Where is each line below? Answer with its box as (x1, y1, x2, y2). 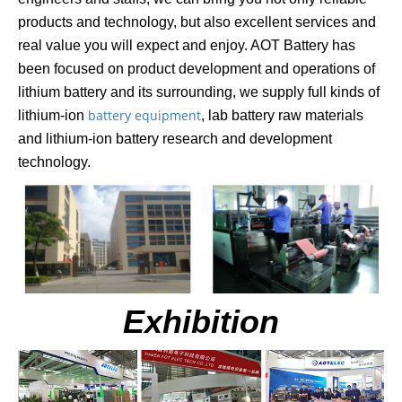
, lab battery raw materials (201, 107, 363, 123)
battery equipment (88, 106, 201, 124)
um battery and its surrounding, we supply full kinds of (40, 83, 380, 100)
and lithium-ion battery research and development (18, 130, 332, 146)
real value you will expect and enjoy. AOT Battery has (18, 37, 355, 53)
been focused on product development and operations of (18, 60, 375, 76)
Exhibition (123, 303, 279, 341)
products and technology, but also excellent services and (18, 13, 376, 30)
